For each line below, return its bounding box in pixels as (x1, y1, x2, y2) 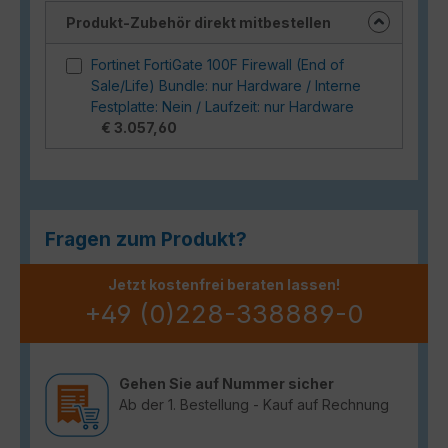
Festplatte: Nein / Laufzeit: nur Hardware (91, 97, 354, 115)
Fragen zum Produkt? (45, 226, 247, 251)
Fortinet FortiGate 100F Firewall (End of (91, 55, 344, 73)
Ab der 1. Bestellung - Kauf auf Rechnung (119, 395, 389, 413)
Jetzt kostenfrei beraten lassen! (108, 275, 340, 293)
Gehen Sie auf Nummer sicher (119, 374, 334, 392)
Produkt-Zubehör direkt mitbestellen (66, 13, 331, 31)
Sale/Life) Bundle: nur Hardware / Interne (91, 76, 361, 94)
